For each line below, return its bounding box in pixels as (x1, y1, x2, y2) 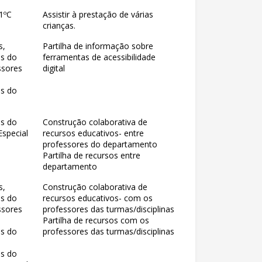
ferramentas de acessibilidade (43, 51, 156, 63)
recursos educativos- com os (43, 192, 153, 204)
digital (43, 63, 65, 74)
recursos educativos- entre (43, 127, 144, 139)
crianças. (43, 20, 75, 31)
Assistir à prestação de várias (43, 9, 153, 20)
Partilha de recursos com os (43, 215, 149, 226)
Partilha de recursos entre (43, 150, 140, 161)
